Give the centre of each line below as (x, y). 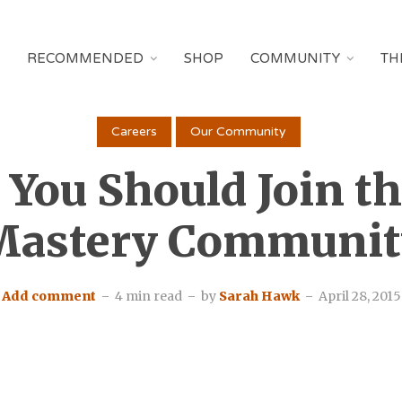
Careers (134, 131)
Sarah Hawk (259, 296)
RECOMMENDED (85, 58)
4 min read (148, 296)
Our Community (238, 131)
